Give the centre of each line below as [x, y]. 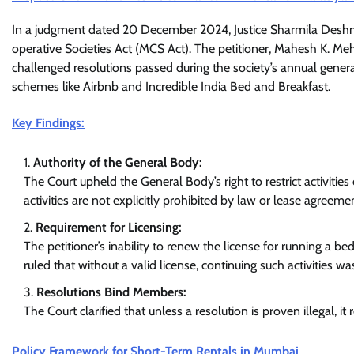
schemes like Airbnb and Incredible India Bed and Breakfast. [171, 87]
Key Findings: [48, 122]
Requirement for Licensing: [109, 227]
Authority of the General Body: [118, 162]
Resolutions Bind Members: [111, 292]
